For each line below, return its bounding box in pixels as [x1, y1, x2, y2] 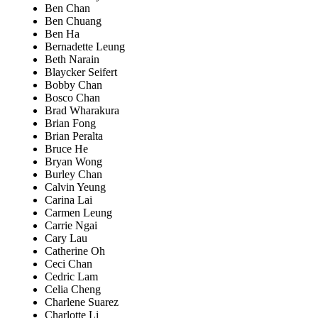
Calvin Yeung [45, 181, 106, 194]
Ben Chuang [45, 15, 102, 28]
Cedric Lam [45, 270, 98, 283]
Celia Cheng [45, 283, 101, 296]
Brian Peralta [45, 130, 103, 143]
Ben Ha [45, 28, 79, 40]
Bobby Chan [45, 79, 102, 92]
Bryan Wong [45, 155, 102, 168]
